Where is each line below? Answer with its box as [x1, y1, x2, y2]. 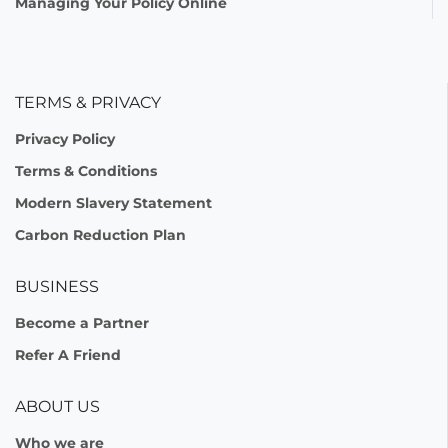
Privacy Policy [15, 130, 115, 148]
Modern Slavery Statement [15, 194, 212, 212]
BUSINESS [15, 277, 99, 296]
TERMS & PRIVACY [15, 93, 161, 112]
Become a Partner [15, 314, 149, 332]
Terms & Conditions [15, 162, 157, 180]
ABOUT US [15, 397, 100, 416]
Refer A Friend [15, 346, 121, 364]
